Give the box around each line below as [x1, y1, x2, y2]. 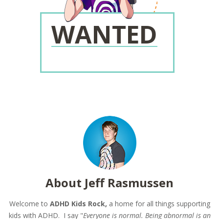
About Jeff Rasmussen [45, 174, 174, 191]
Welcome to [9, 198, 50, 208]
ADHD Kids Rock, [49, 198, 107, 208]
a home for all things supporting [107, 198, 210, 208]
